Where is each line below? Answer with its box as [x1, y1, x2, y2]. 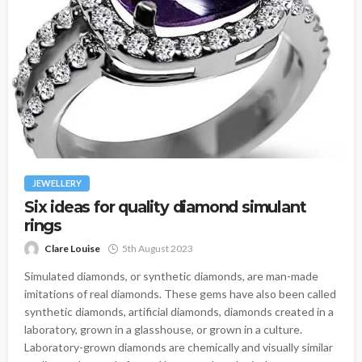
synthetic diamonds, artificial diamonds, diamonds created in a [24, 304, 334, 318]
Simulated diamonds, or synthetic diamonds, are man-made [24, 268, 318, 283]
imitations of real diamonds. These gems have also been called [24, 286, 336, 301]
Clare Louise [44, 242, 100, 255]
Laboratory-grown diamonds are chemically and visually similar [24, 339, 333, 354]
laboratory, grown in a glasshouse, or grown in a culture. [24, 322, 302, 336]
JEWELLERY [32, 177, 82, 188]
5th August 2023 [122, 242, 193, 255]
